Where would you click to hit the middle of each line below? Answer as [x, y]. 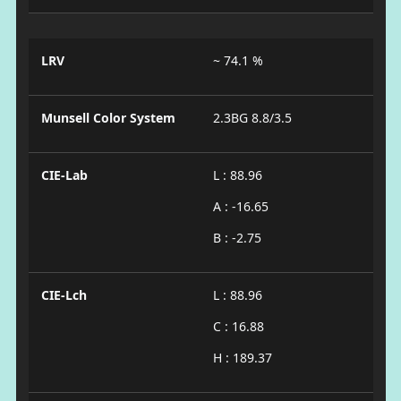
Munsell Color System [108, 117]
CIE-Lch [64, 294]
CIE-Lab [64, 175]
